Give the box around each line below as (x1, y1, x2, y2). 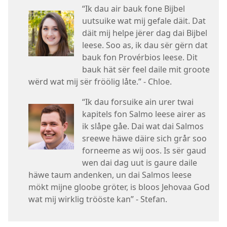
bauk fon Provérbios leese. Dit (82, 52, 198, 63)
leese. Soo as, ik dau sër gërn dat (82, 40, 208, 51)
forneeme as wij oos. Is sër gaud (82, 145, 206, 157)
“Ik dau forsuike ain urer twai (82, 96, 194, 108)
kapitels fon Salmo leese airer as (82, 108, 206, 120)
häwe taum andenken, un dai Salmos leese (28, 169, 192, 181)
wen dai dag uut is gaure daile (82, 157, 197, 169)
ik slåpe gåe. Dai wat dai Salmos (82, 121, 204, 132)
